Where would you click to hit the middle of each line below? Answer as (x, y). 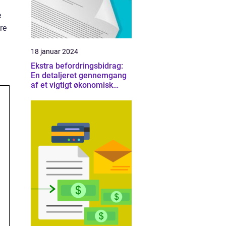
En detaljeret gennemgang (79, 75)
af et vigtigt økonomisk (72, 85)
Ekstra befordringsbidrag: (77, 66)
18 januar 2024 (54, 51)
